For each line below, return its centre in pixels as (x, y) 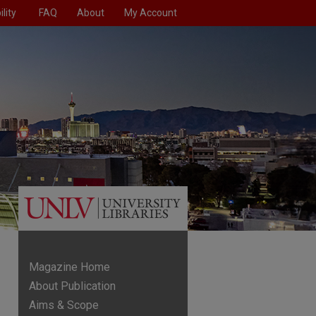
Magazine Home (69, 267)
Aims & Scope (64, 305)
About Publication (72, 286)
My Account (151, 13)
